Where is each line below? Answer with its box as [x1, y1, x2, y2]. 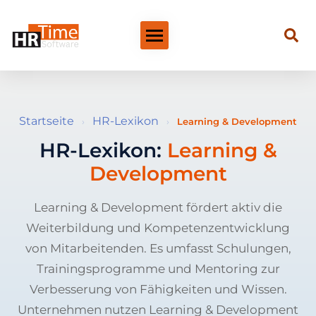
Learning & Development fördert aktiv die [34, 200, 282, 214]
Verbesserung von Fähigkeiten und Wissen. [29, 281, 287, 296]
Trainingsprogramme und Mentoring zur [36, 261, 280, 276]
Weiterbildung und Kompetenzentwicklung [26, 220, 290, 235]
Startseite [19, 114, 74, 128]
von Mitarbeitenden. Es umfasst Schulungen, [25, 241, 291, 255]
